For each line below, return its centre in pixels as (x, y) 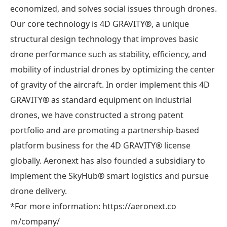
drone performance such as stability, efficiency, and (108, 54)
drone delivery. (39, 191)
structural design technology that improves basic (104, 39)
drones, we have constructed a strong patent (97, 115)
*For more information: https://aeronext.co (93, 206)
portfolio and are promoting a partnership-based (105, 130)
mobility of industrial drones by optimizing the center (112, 69)
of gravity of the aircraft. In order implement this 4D (110, 84)
